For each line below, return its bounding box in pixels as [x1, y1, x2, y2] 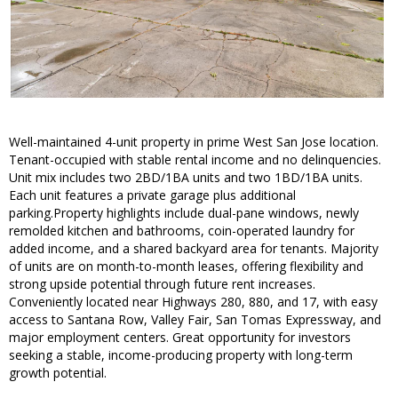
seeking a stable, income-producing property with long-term [9, 346, 353, 364]
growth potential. [9, 364, 107, 382]
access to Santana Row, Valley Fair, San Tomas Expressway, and [9, 311, 381, 329]
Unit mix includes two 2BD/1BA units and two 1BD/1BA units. [9, 169, 362, 187]
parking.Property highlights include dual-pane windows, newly [9, 204, 359, 222]
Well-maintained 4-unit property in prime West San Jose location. [9, 133, 378, 151]
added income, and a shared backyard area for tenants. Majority [9, 240, 378, 258]
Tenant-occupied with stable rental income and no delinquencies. [9, 151, 381, 169]
